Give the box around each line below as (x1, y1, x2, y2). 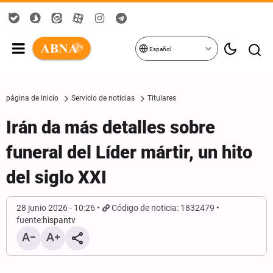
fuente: (16, 215, 43, 225)
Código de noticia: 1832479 (112, 203, 215, 213)
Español (147, 46, 171, 52)
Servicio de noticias (71, 94, 135, 102)
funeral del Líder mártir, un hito (6, 142, 252, 163)
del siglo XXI (6, 167, 107, 188)
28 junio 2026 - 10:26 (16, 203, 95, 213)
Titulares (147, 94, 176, 102)
